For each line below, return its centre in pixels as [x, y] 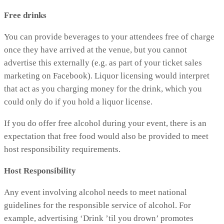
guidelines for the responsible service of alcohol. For [97, 205]
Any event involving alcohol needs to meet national [95, 192]
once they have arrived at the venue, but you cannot [95, 49]
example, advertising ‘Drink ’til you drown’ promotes [99, 218]
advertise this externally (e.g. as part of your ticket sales [103, 62]
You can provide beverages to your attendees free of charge [109, 36]
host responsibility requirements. [63, 149]
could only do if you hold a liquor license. [79, 101]
